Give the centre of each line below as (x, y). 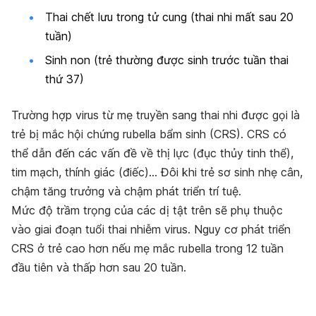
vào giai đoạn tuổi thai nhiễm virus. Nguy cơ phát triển (151, 229)
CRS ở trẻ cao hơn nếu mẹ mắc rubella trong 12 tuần (147, 248)
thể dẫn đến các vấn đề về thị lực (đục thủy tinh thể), (152, 153)
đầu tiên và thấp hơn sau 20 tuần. (99, 267)
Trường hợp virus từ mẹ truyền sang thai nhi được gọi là (156, 115)
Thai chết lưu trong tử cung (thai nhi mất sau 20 (169, 17)
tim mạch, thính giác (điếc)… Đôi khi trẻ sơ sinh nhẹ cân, (157, 172)
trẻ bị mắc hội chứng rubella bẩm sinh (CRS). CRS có (149, 134)
